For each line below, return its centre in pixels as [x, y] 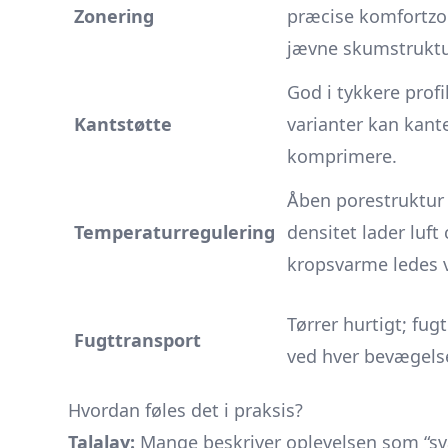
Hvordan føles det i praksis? [185, 410]
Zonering [114, 16]
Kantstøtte [123, 124]
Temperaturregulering [174, 232]
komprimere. [342, 156]
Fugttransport [137, 340]
